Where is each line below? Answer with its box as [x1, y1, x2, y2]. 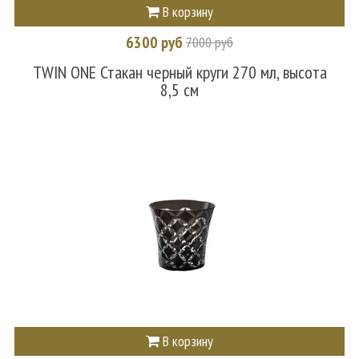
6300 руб [126, 31, 186, 53]
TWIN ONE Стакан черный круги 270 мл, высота [32, 61, 327, 84]
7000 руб [186, 32, 233, 51]
